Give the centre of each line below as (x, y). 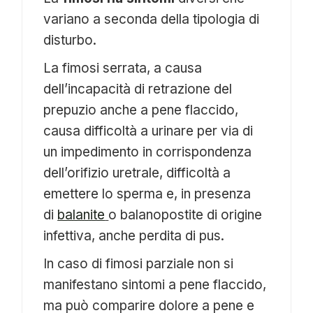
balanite (81, 215)
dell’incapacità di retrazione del (138, 89)
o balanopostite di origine (185, 215)
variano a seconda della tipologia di (152, 20)
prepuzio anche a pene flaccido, (141, 110)
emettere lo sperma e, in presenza (147, 194)
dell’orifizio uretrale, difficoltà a (137, 173)
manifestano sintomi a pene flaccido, (155, 285)
